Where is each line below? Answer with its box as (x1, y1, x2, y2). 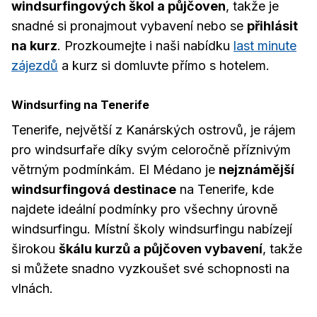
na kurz (11, 38, 57, 53)
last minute (234, 38, 296, 53)
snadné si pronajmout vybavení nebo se (11, 18, 247, 33)
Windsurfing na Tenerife (11, 98, 149, 112)
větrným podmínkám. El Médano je (11, 162, 219, 177)
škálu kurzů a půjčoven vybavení (59, 241, 263, 256)
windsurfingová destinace (11, 182, 176, 197)
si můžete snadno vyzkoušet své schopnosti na (11, 261, 289, 276)
